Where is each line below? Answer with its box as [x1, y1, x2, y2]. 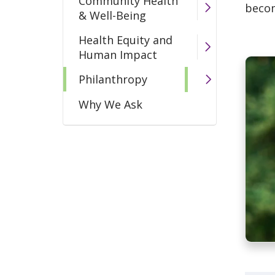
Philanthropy [79, 72, 147, 87]
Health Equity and [79, 32, 172, 47]
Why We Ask [79, 96, 142, 112]
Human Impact [79, 47, 157, 62]
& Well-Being [79, 7, 146, 23]
